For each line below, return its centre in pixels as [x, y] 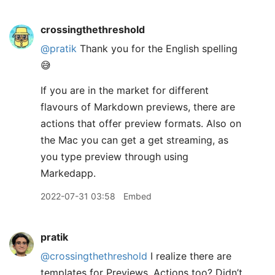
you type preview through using [114, 157]
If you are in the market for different [125, 90]
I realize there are [189, 256]
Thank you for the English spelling [157, 48]
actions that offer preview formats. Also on [141, 123]
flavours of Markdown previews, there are [138, 107]
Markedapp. [68, 173]
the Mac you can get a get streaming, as [134, 140]
